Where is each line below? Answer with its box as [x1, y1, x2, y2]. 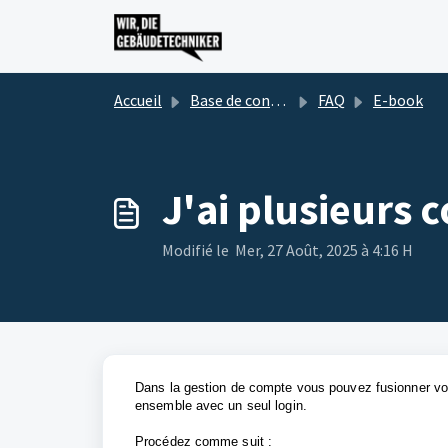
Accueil [114, 90, 162, 110]
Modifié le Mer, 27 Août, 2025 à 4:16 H [162, 240, 413, 260]
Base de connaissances [190, 90, 270, 110]
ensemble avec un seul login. [135, 398, 307, 413]
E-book [373, 90, 423, 110]
